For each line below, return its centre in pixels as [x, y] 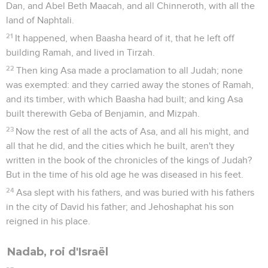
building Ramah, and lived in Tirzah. [80, 52]
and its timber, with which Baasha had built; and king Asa [124, 99]
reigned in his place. [48, 221]
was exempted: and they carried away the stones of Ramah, [130, 85]
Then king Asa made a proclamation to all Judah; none [130, 70]
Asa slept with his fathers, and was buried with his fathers [135, 192]
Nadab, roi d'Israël [58, 252]
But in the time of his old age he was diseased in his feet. [125, 174]
